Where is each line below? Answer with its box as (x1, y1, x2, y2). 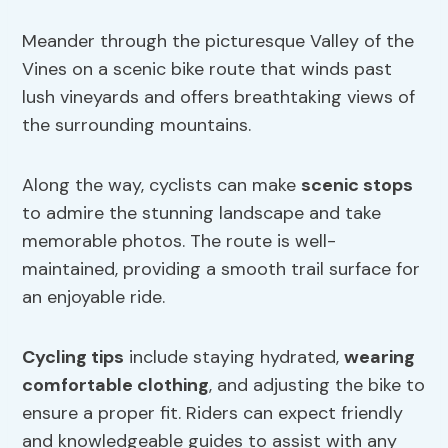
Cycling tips (22, 345, 125, 370)
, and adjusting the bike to (209, 373, 426, 398)
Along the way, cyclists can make (22, 173, 302, 198)
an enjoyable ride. (22, 285, 166, 310)
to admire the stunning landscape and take (22, 201, 382, 226)
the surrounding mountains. (22, 113, 252, 138)
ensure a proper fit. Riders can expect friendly (22, 401, 404, 426)
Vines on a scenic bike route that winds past (22, 57, 393, 82)
